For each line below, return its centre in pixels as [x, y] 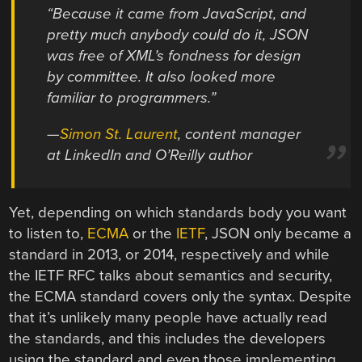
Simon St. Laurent [119, 134]
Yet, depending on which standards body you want [178, 213]
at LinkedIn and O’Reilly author [150, 155]
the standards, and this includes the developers [168, 339]
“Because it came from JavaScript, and [177, 13]
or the [153, 234]
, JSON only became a [278, 234]
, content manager [240, 134]
